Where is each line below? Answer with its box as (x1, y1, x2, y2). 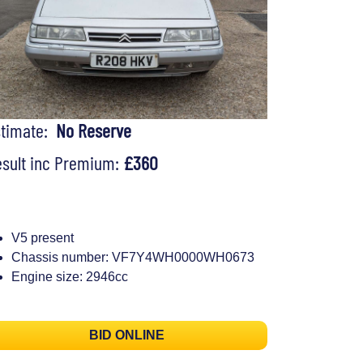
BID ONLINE (88, 328, 164, 343)
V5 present (11, 230, 74, 245)
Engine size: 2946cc (11, 269, 128, 284)
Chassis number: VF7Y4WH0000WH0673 (11, 250, 254, 264)
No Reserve (56, 118, 131, 143)
